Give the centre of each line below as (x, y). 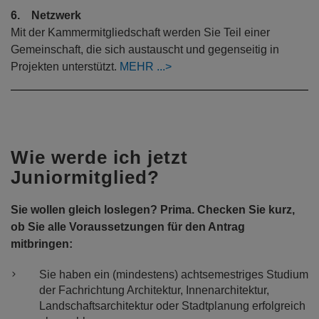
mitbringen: (42, 244)
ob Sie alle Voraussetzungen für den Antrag (128, 227)
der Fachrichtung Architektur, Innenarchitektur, (154, 290)
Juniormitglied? (85, 177)
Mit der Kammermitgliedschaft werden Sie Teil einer (140, 32)
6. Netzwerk (46, 15)
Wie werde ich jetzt (99, 157)
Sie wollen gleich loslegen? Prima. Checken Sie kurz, (153, 210)
